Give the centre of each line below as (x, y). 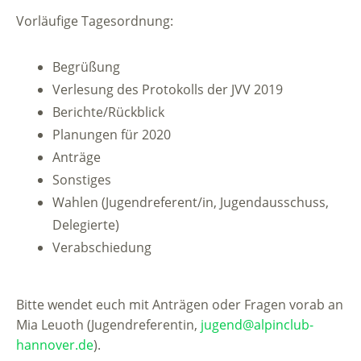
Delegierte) (86, 225)
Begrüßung (86, 67)
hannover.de (55, 345)
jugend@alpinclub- (257, 325)
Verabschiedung (102, 248)
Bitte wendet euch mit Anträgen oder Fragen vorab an (180, 305)
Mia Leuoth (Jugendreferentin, (108, 325)
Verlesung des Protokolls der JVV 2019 (168, 90)
